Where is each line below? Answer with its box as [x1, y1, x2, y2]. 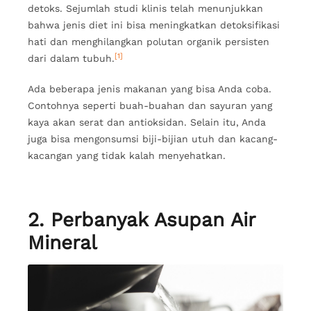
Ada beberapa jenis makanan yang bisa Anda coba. [28, 83, 271, 95]
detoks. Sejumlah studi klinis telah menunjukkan [28, 3, 263, 15]
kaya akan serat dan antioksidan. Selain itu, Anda [28, 117, 266, 128]
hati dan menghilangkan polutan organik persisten [28, 36, 269, 48]
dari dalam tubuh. [28, 53, 115, 65]
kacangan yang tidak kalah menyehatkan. [28, 150, 229, 162]
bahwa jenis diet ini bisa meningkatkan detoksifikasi [28, 19, 280, 31]
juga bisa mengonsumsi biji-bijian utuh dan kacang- [28, 133, 278, 145]
